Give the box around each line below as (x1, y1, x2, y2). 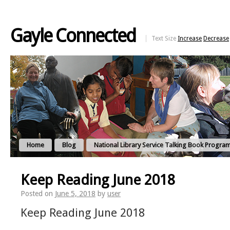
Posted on (21, 189, 53, 198)
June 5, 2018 (55, 189, 95, 198)
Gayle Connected (10, 25, 136, 47)
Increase (178, 35, 202, 42)
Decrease (203, 35, 229, 42)
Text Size (151, 35, 178, 42)
